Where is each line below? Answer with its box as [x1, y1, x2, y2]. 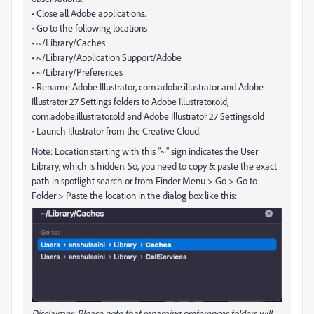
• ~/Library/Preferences [32, 65, 123, 78]
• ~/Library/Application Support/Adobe [32, 50, 182, 63]
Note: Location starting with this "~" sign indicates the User [32, 144, 258, 157]
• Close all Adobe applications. [32, 6, 146, 19]
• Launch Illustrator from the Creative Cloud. [32, 124, 200, 137]
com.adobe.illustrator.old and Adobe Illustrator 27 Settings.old [32, 109, 264, 122]
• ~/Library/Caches [32, 36, 105, 48]
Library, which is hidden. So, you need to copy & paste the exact [32, 159, 277, 172]
